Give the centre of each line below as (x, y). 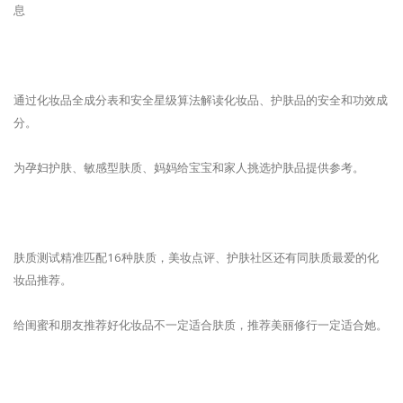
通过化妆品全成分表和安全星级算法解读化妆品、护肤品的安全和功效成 (201, 100)
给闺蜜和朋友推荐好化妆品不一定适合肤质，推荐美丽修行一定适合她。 (201, 325)
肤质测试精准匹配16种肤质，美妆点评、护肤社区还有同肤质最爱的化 (196, 258)
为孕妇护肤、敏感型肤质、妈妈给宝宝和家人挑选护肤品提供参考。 (189, 168)
